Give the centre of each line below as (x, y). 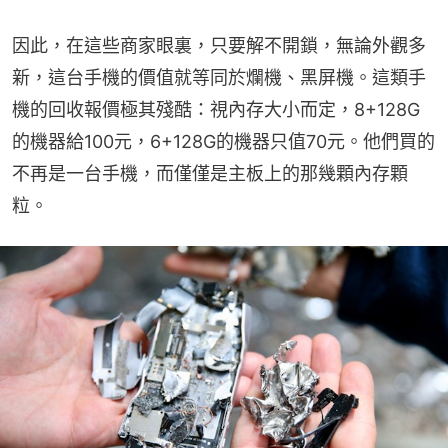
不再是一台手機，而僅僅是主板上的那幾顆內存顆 (210, 173)
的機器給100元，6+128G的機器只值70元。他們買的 (223, 141)
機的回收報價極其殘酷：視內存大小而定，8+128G (216, 109)
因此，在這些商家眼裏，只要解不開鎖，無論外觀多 (219, 45)
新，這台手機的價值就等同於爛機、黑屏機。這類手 (219, 77)
